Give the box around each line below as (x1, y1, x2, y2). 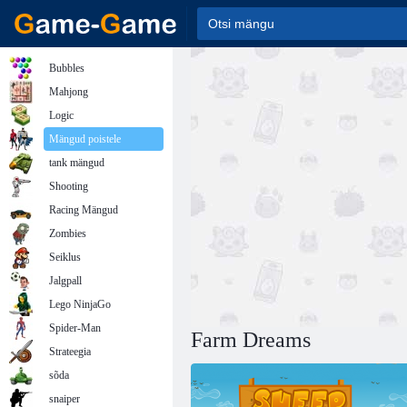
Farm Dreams (191, 328, 311, 352)
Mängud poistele (49, 133, 121, 145)
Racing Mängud (49, 203, 118, 216)
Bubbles (49, 62, 84, 74)
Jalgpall (49, 274, 82, 287)
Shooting (49, 180, 88, 193)
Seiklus (49, 251, 81, 263)
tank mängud (49, 156, 104, 169)
